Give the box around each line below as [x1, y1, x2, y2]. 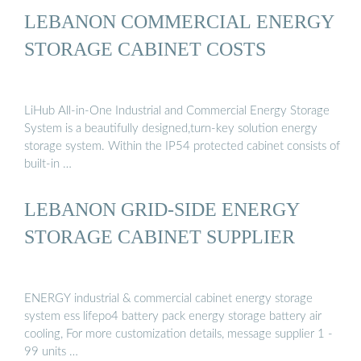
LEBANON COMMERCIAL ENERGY [24, 10, 334, 32]
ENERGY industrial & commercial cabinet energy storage [24, 293, 313, 305]
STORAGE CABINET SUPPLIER [24, 225, 295, 247]
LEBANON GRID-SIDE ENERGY [24, 197, 300, 220]
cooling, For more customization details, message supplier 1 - [24, 328, 333, 341]
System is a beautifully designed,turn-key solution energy [24, 122, 317, 135]
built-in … [24, 158, 72, 171]
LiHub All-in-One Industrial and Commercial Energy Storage [24, 105, 330, 118]
